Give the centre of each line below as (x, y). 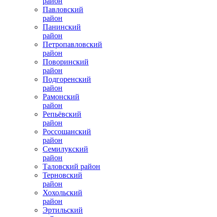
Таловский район (71, 166)
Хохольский (62, 192)
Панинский (62, 27)
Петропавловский (72, 44)
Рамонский (61, 96)
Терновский (62, 175)
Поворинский (66, 62)
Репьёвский (62, 114)
